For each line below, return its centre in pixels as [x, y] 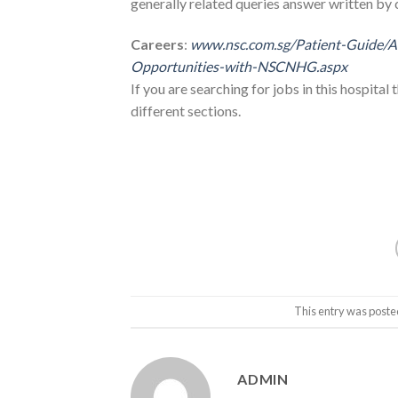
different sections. [186, 111]
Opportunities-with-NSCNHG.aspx [239, 67]
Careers [157, 44]
